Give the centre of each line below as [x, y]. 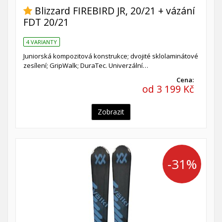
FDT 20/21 [46, 22]
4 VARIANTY [42, 42]
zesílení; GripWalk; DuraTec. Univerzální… [86, 66]
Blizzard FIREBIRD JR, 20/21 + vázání [115, 10]
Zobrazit [111, 112]
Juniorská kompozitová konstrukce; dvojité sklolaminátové [111, 56]
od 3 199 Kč [168, 89]
